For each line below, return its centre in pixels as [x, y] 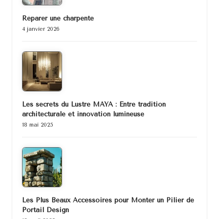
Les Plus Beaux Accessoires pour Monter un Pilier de [108, 200]
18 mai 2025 [38, 125]
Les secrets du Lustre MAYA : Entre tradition [94, 104]
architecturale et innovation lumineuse [83, 114]
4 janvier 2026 [41, 29]
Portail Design [45, 210]
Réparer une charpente [58, 18]
